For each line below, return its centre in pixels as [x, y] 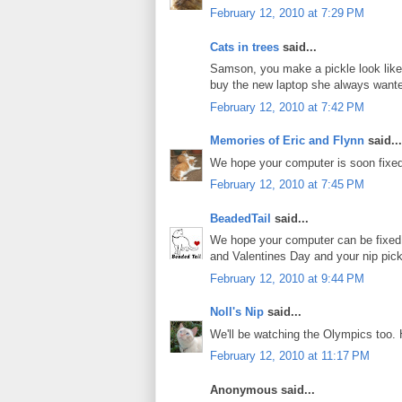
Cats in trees [245, 47]
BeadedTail [240, 218]
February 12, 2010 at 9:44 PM [287, 278]
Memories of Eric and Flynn [287, 141]
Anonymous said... [262, 389]
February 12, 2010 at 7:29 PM [287, 13]
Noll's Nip [237, 312]
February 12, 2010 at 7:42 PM [287, 107]
